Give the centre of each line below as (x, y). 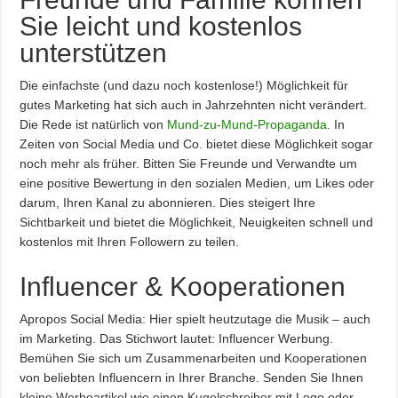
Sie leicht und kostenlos (161, 26)
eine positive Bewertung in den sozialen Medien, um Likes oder (197, 183)
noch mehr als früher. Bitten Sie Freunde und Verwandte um (189, 163)
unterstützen (94, 52)
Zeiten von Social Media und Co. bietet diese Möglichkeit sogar (197, 143)
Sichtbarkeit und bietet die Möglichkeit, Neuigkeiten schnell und (197, 222)
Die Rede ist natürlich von (94, 124)
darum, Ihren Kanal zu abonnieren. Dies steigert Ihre (168, 202)
